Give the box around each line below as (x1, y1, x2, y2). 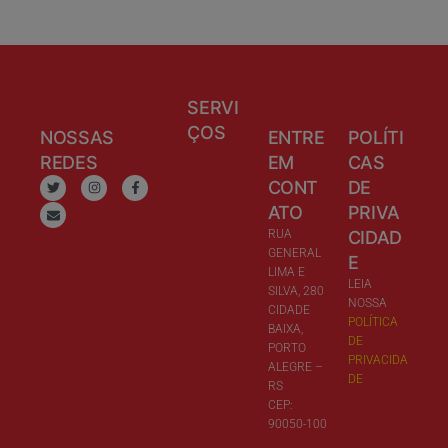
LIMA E (267, 264, 305, 279)
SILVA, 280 (267, 283, 324, 298)
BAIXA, (267, 321, 303, 336)
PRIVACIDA (347, 352, 408, 367)
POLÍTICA (347, 314, 398, 329)
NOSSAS (40, 126, 114, 148)
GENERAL (267, 245, 321, 260)
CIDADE (267, 302, 310, 317)
